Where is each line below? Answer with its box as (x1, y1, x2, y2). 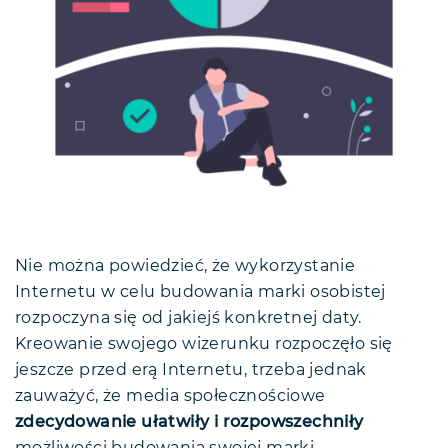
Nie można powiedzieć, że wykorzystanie (15, 258, 356, 275)
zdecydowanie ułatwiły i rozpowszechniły (15, 414, 364, 431)
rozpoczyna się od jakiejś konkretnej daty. (15, 310, 362, 327)
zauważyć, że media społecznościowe (15, 388, 326, 405)
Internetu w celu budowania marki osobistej (15, 284, 386, 301)
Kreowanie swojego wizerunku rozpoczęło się (15, 336, 393, 353)
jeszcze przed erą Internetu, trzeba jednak (15, 362, 367, 379)
